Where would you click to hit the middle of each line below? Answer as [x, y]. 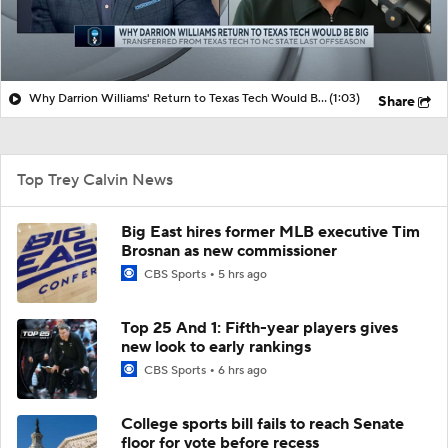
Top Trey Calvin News [95, 179]
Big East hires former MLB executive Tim [270, 231]
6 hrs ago [242, 370]
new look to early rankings [216, 346]
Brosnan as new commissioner [229, 250]
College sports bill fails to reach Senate [262, 423]
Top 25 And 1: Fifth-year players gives [259, 327]
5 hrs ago [242, 274]
